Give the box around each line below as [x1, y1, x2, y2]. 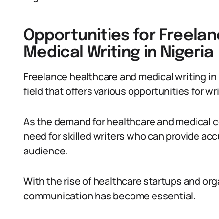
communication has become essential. [23, 189, 196, 202]
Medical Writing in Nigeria [23, 45, 214, 61]
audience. [23, 144, 68, 157]
